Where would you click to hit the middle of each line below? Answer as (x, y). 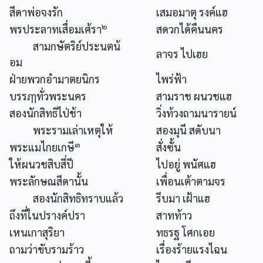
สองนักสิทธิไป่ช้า (45, 113)
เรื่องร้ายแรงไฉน (192, 249)
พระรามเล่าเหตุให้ (61, 130)
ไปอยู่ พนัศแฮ (186, 164)
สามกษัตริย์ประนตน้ (65, 46)
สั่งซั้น (168, 147)
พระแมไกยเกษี (42, 147)
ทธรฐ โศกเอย (186, 232)
